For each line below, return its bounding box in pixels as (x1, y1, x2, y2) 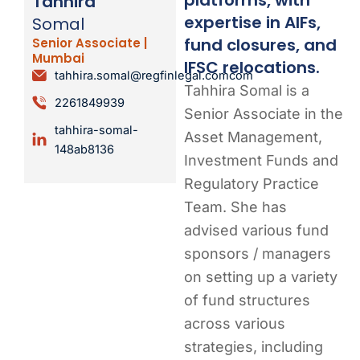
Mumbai (32, 50, 84, 67)
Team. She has (184, 198, 288, 215)
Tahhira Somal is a (184, 81, 310, 99)
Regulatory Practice (184, 174, 320, 192)
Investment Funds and (184, 151, 339, 169)
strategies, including (184, 337, 324, 355)
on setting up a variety (184, 268, 338, 285)
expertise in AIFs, (184, 10, 321, 34)
